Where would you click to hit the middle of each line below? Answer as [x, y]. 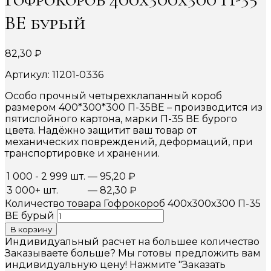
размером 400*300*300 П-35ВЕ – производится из [134, 107]
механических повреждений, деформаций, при [129, 142]
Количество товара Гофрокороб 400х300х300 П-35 [133, 203]
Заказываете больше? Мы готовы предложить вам [133, 253]
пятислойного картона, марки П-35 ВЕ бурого [121, 119]
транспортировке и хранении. [82, 153]
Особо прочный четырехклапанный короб [113, 96]
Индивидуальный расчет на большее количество [132, 241]
